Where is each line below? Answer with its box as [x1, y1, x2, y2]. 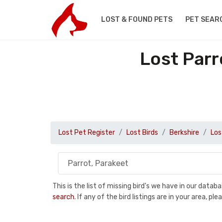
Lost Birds [126, 128, 158, 137]
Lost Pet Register [58, 128, 115, 137]
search [53, 192, 74, 201]
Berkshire [169, 128, 199, 137]
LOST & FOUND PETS [101, 15, 172, 24]
